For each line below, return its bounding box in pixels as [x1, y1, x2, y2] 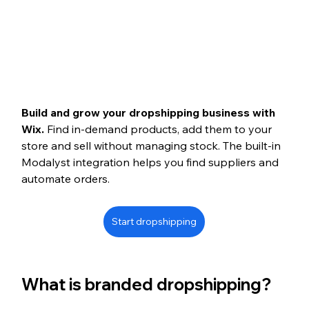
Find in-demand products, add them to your [46, 121, 275, 136]
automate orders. [21, 171, 110, 186]
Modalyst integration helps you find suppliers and [21, 154, 281, 169]
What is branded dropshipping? [21, 273, 271, 295]
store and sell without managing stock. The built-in [21, 138, 283, 152]
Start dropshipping [112, 215, 197, 228]
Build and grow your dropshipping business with [21, 105, 278, 119]
